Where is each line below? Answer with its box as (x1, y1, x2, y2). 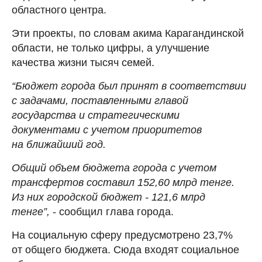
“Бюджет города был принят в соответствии (12, 80, 246, 92)
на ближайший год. (12, 138, 106, 150)
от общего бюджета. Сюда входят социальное (12, 243, 239, 256)
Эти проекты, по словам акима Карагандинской (12, 27, 244, 39)
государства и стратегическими (12, 109, 180, 121)
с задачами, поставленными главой (12, 94, 188, 106)
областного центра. (12, 4, 106, 16)
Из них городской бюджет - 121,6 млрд (12, 191, 205, 203)
